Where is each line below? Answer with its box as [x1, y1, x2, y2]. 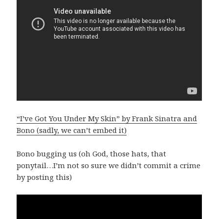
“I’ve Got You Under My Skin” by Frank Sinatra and [17, 113, 197, 124]
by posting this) [17, 172, 72, 182]
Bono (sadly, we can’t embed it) [17, 125, 127, 135]
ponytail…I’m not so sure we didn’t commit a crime [17, 160, 201, 171]
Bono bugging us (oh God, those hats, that [17, 149, 167, 159]
